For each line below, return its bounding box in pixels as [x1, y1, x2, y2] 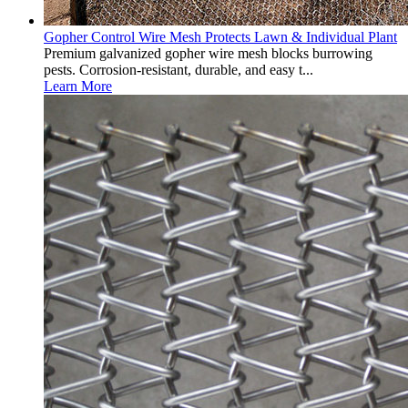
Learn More [44, 78, 112, 94]
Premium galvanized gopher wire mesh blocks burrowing [44, 46, 372, 61]
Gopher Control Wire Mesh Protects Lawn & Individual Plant [44, 29, 397, 45]
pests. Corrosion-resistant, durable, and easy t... [44, 62, 313, 77]
